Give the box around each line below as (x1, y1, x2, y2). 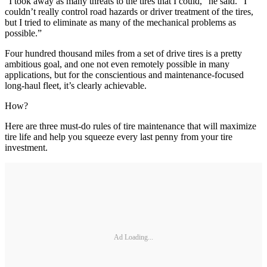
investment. (5, 142, 48, 153)
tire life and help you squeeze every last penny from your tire (5, 132, 232, 142)
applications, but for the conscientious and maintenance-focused (5, 70, 244, 80)
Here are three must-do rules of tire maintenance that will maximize (5, 121, 256, 132)
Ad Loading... (114, 232, 153, 241)
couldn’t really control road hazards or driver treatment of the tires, (5, 7, 253, 17)
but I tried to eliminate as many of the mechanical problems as (5, 17, 236, 28)
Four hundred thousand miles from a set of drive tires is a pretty (5, 48, 242, 59)
